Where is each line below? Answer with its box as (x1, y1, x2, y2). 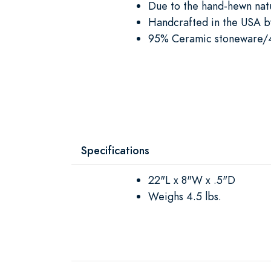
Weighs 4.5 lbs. (148, 188, 221, 204)
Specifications (81, 142, 149, 158)
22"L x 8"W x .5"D (148, 172, 235, 188)
